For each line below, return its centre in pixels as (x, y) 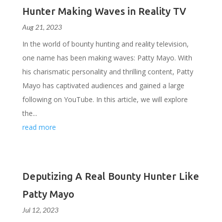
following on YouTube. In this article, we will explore (105, 99)
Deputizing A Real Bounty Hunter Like (111, 176)
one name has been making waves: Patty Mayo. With (107, 58)
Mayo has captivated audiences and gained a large (103, 85)
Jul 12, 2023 (40, 210)
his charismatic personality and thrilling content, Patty (108, 72)
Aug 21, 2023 (42, 27)
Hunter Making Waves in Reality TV (104, 11)
